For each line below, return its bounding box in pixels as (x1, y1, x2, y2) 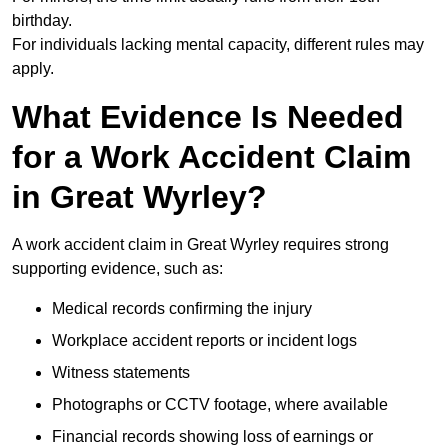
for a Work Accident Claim (12, 139, 411, 176)
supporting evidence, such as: (12, 260, 223, 278)
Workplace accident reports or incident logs (52, 332, 357, 350)
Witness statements (52, 364, 190, 382)
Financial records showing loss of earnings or (52, 428, 373, 446)
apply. (12, 60, 54, 78)
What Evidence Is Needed (12, 99, 404, 136)
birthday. (12, 12, 72, 30)
